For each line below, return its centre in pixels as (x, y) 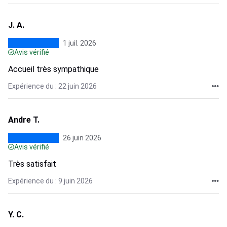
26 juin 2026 (82, 138)
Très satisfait (32, 164)
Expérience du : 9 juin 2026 (50, 181)
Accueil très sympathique (53, 69)
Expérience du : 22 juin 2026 (52, 86)
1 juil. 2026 (80, 43)
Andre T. (24, 120)
